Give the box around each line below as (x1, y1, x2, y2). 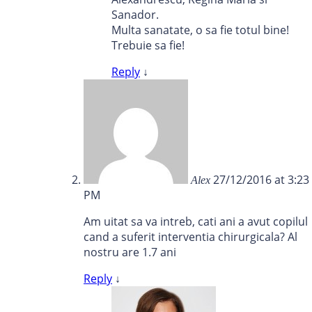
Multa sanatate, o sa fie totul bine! (111, 22, 289, 38)
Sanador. (111, 7, 159, 23)
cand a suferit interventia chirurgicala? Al (84, 229, 297, 245)
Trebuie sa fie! (111, 38, 185, 54)
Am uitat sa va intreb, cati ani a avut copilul (84, 214, 308, 230)
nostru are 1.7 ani (84, 244, 176, 260)
